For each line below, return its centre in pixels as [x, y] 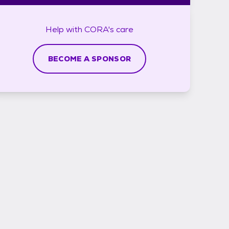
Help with [65, 29]
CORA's [99, 29]
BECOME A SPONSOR [89, 59]
